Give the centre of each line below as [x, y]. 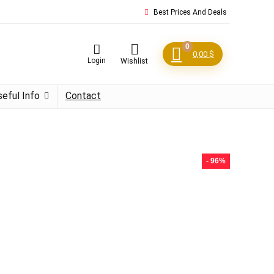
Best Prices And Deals [189, 12]
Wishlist [134, 61]
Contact [83, 96]
